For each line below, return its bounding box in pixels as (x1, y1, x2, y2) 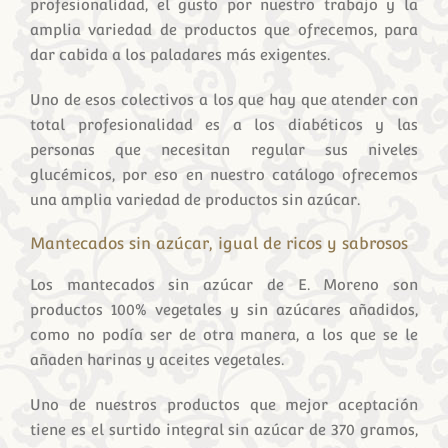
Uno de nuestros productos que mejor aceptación (30, 395, 418, 413)
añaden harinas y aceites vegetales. (30, 350, 284, 368)
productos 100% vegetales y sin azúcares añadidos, (30, 300, 418, 318)
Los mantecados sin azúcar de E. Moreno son (30, 275, 418, 293)
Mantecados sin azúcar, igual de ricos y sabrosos (30, 233, 408, 253)
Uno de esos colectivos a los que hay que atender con (30, 90, 418, 108)
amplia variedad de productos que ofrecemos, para (30, 20, 418, 38)
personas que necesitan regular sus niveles (30, 140, 418, 158)
